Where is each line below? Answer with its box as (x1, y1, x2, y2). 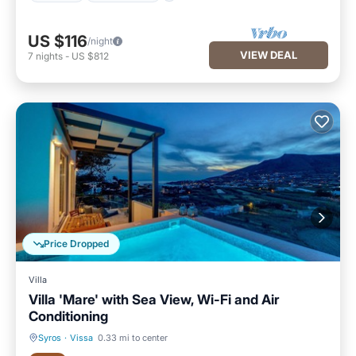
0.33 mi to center (98, 332, 168, 343)
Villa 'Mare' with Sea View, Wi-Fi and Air (29, 292, 279, 308)
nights (36, 50, 63, 62)
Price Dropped (44, 238, 109, 250)
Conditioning (29, 308, 108, 324)
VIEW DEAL (240, 48, 297, 61)
